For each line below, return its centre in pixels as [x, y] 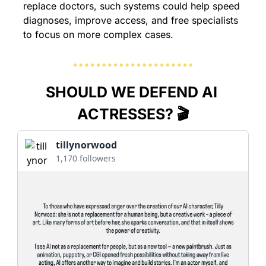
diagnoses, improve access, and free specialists [131, 20]
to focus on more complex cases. [98, 34]
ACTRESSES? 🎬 [133, 114]
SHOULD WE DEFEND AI [131, 92]
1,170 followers [86, 158]
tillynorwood [86, 145]
